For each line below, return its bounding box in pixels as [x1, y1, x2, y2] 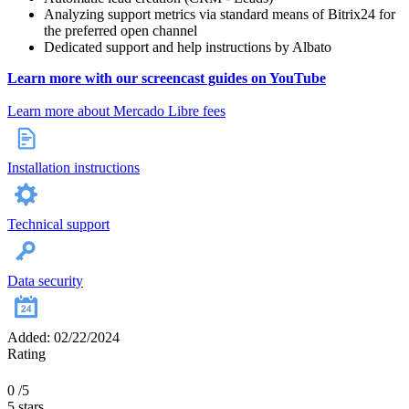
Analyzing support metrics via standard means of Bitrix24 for [44, 6, 395, 23]
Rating [7, 346, 46, 362]
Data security [7, 273, 83, 289]
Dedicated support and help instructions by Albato [44, 39, 331, 56]
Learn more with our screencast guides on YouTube [7, 70, 326, 87]
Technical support [7, 216, 110, 233]
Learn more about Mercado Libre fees [7, 103, 225, 120]
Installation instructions [7, 160, 140, 176]
